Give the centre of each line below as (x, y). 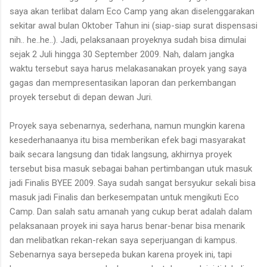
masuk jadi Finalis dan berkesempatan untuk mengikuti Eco (124, 197)
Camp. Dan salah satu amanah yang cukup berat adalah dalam (131, 211)
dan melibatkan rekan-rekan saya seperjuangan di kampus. (123, 240)
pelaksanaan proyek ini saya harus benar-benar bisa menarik (127, 226)
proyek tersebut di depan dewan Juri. (81, 97)
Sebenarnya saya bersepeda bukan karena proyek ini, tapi (121, 254)
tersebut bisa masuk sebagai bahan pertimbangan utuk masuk (131, 168)
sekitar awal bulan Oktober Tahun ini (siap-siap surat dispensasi (133, 25)
